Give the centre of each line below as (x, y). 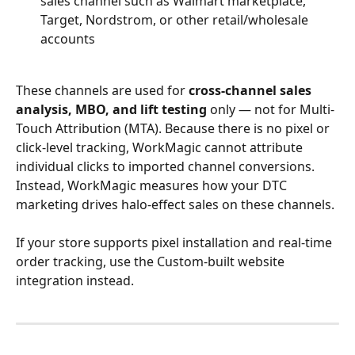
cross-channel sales (252, 90)
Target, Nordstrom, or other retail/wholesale (176, 20)
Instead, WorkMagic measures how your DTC (153, 185)
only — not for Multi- (271, 109)
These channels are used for (102, 90)
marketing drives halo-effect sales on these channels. (175, 204)
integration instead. (75, 281)
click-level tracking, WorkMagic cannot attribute (161, 147)
